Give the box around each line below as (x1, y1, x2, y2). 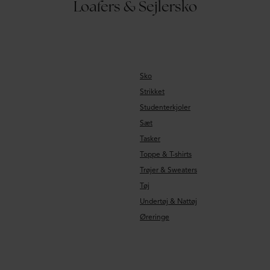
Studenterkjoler (140, 102, 190, 111)
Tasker (140, 134, 160, 143)
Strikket (140, 87, 165, 96)
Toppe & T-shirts (140, 149, 192, 159)
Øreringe (140, 212, 169, 221)
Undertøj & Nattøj (140, 196, 197, 206)
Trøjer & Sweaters (140, 165, 197, 174)
